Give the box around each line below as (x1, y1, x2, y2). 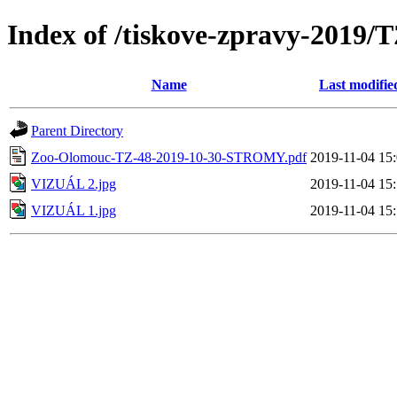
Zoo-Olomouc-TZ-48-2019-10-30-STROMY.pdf (31, 149, 307, 165)
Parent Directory (31, 122, 123, 138)
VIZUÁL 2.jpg (31, 175, 116, 191)
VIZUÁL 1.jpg (31, 202, 116, 218)
